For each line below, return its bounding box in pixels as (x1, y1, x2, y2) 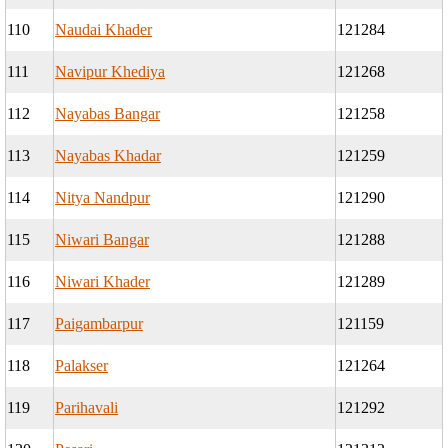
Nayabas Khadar (55, 147, 161, 165)
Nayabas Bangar (55, 105, 160, 123)
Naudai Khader (55, 21, 152, 39)
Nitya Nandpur (55, 189, 150, 207)
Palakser (55, 357, 108, 375)
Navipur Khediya (55, 63, 165, 81)
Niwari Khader (55, 273, 150, 291)
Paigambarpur (55, 315, 143, 333)
